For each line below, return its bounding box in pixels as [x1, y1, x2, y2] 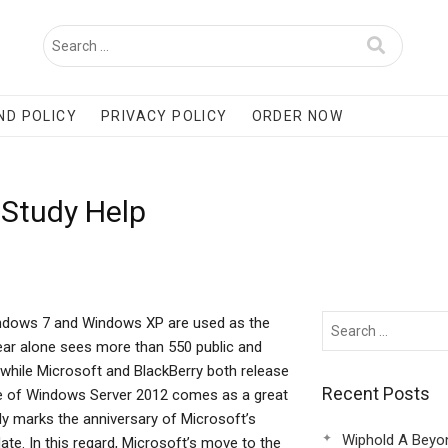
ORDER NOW [251, 108, 344, 124]
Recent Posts [321, 383, 430, 404]
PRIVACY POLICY [101, 108, 228, 124]
